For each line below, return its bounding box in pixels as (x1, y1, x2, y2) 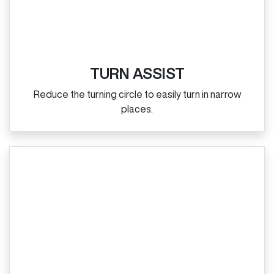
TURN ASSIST (89, 65, 185, 81)
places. (121, 103, 153, 114)
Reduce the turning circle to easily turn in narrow (33, 89, 241, 99)
